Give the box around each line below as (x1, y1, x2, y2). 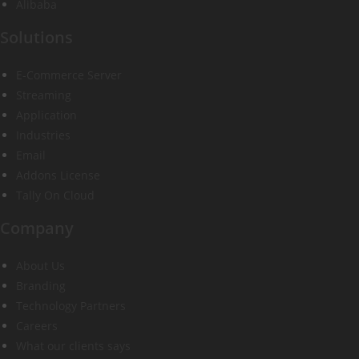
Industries (16, 127, 71, 143)
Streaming (16, 87, 71, 103)
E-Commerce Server (16, 67, 122, 83)
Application (16, 107, 77, 123)
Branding (16, 278, 66, 293)
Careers (16, 318, 58, 333)
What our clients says (16, 338, 131, 353)
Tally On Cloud (16, 188, 95, 203)
